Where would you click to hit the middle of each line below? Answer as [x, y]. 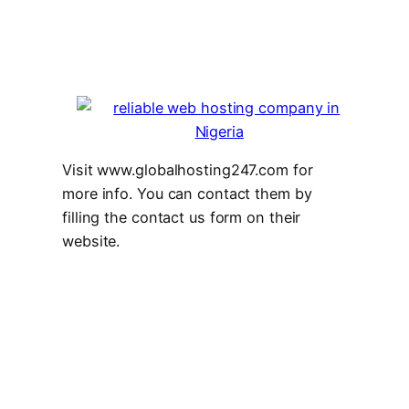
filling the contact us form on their [182, 217]
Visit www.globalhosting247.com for [188, 170]
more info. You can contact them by [187, 194]
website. [91, 241]
